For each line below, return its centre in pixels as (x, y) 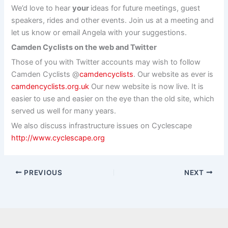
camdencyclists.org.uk (50, 86)
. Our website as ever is (174, 74)
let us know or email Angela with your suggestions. (99, 32)
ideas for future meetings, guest (146, 8)
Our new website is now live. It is (147, 86)
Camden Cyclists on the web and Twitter (85, 47)
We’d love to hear (42, 8)
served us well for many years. (64, 111)
